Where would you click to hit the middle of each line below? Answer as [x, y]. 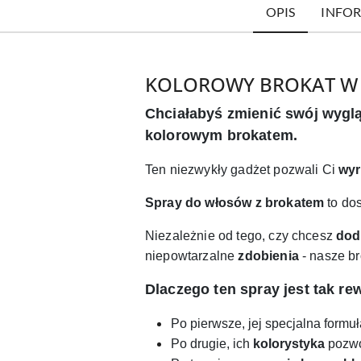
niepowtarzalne [190, 256]
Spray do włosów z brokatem [235, 203]
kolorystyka [290, 344]
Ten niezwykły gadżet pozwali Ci [242, 170]
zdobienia [267, 256]
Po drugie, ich [212, 344]
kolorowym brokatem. [224, 135]
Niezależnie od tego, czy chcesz [241, 236]
